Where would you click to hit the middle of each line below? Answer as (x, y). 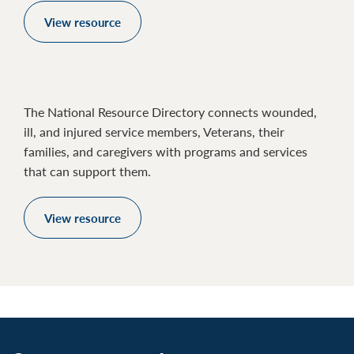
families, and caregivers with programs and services (166, 151)
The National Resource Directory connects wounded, (170, 112)
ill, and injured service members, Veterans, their (154, 132)
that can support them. (87, 171)
